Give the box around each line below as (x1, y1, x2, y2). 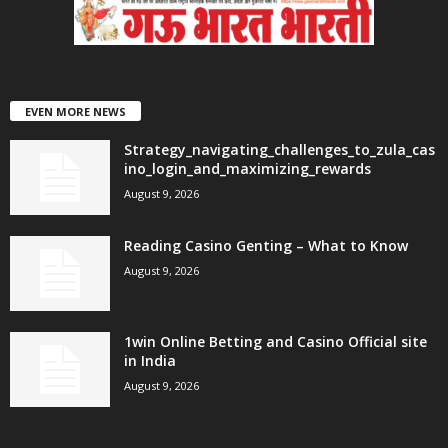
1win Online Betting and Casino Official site (124, 331, 427, 351)
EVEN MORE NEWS (25, 103, 126, 119)
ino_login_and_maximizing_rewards (124, 158, 371, 178)
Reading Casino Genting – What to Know (124, 235, 408, 255)
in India (124, 350, 176, 370)
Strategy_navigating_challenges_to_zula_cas (124, 139, 435, 159)
